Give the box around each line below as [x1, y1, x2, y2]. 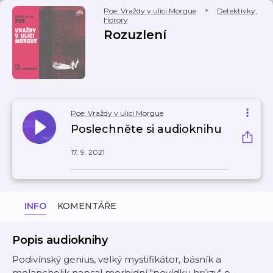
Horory [104, 15, 128, 24]
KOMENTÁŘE [57, 200, 116, 211]
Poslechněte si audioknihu [71, 122, 222, 136]
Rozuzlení [104, 27, 166, 42]
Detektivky [217, 6, 255, 15]
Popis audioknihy [12, 233, 108, 247]
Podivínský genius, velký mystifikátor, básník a [12, 253, 221, 265]
